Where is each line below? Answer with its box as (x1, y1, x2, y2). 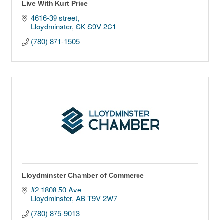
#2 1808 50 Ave (30, 184, 81, 195)
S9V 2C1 (87, 21, 116, 32)
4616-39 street (30, 12, 77, 23)
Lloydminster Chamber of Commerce (22, 171, 144, 180)
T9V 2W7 (87, 193, 117, 204)
